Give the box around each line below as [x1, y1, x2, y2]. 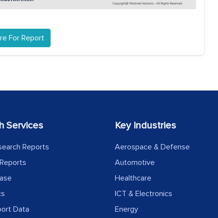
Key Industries [115, 120, 176, 132]
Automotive [115, 158, 155, 168]
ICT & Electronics [115, 189, 172, 199]
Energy [115, 204, 138, 215]
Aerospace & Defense [115, 142, 190, 152]
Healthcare [115, 173, 151, 183]
